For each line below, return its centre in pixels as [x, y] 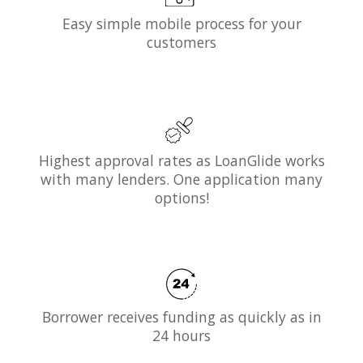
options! [181, 198]
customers [181, 43]
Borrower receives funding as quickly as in [181, 316]
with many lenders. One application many [181, 179]
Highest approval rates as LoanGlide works [181, 161]
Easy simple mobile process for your [181, 24]
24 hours [181, 335]
